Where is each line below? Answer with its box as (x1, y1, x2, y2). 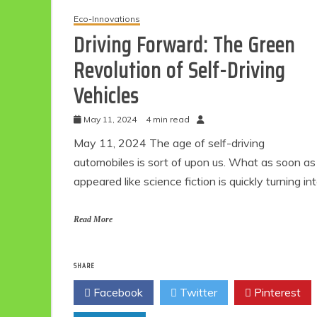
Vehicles (74, 79, 139, 113)
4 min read (146, 114, 190, 125)
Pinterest (251, 285, 301, 300)
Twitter (177, 285, 217, 300)
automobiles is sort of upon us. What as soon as (74, 155, 316, 170)
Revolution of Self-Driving (74, 54, 285, 88)
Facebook (91, 285, 143, 300)
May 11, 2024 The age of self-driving (74, 136, 265, 151)
